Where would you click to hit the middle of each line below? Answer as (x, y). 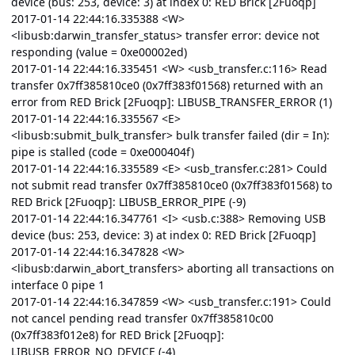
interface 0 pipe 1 (58, 285)
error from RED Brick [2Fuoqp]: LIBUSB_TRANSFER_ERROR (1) (172, 102)
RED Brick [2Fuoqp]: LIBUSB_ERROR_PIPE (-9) (128, 202)
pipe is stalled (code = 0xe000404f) (103, 152)
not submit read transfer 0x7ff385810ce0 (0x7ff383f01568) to (172, 185)
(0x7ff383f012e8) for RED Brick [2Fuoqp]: (118, 335)
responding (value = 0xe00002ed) (99, 52)
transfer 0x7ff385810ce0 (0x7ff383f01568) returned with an (167, 86)
